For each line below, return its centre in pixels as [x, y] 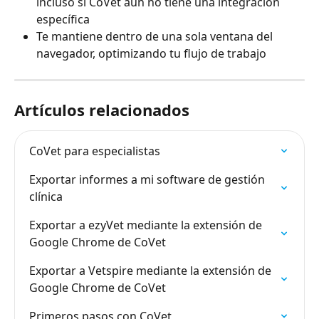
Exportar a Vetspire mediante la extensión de [152, 271]
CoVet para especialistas [95, 151]
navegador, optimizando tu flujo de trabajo [151, 54]
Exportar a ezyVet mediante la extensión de [147, 225]
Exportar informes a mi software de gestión [148, 180]
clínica [46, 197]
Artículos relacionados [102, 110]
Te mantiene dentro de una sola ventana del [156, 37]
